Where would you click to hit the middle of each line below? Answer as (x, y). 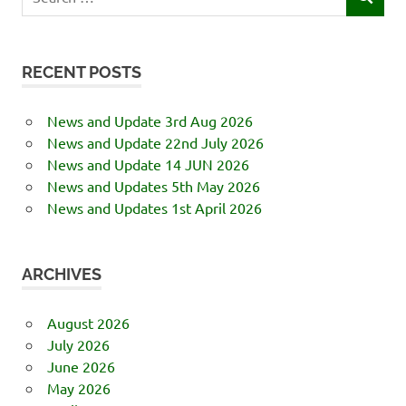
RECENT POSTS (82, 72)
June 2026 (81, 366)
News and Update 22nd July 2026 (155, 142)
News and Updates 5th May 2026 (153, 185)
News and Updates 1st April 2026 (154, 207)
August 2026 (88, 322)
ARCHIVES (62, 274)
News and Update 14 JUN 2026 (148, 164)
